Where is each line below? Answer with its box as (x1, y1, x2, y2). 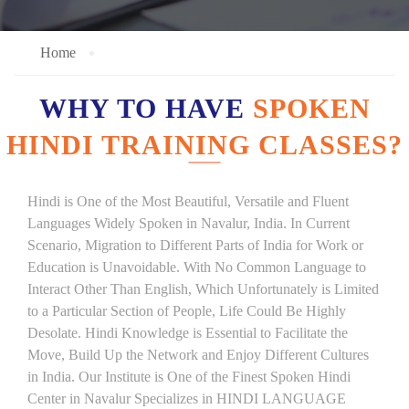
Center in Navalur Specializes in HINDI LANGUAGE (27, 391, 346, 406)
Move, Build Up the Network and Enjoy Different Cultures (27, 347, 369, 362)
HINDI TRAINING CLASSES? (6, 130, 403, 160)
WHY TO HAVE (38, 93, 253, 123)
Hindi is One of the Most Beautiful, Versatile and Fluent (27, 194, 349, 209)
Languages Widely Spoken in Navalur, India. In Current (27, 215, 350, 231)
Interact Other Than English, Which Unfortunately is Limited (27, 281, 379, 297)
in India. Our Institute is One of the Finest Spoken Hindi (27, 369, 351, 384)
